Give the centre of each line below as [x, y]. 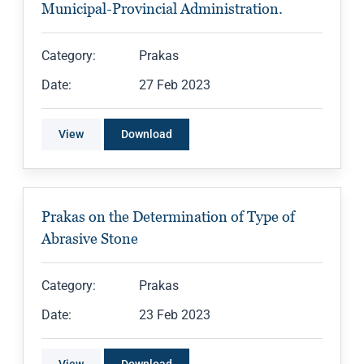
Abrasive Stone [90, 239]
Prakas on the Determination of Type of [168, 217]
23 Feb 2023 [175, 315]
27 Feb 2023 [175, 85]
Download [147, 134]
